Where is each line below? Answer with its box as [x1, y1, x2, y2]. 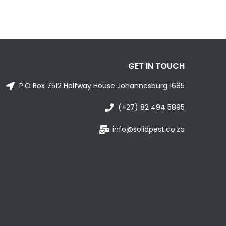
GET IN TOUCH [128, 60, 185, 72]
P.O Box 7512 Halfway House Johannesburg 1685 [19, 81, 185, 91]
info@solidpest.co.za [112, 124, 185, 135]
